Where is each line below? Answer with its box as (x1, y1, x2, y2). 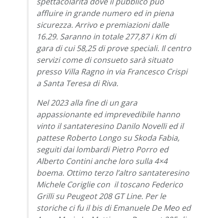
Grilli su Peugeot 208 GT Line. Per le (36, 190, 166, 201)
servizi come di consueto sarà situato (36, 54, 173, 65)
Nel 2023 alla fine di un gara (36, 97, 137, 108)
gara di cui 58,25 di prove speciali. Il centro (36, 42, 191, 54)
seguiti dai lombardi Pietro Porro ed (36, 144, 168, 155)
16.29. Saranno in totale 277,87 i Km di (36, 31, 176, 42)
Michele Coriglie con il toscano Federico (36, 179, 183, 190)
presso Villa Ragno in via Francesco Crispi (36, 66, 187, 77)
